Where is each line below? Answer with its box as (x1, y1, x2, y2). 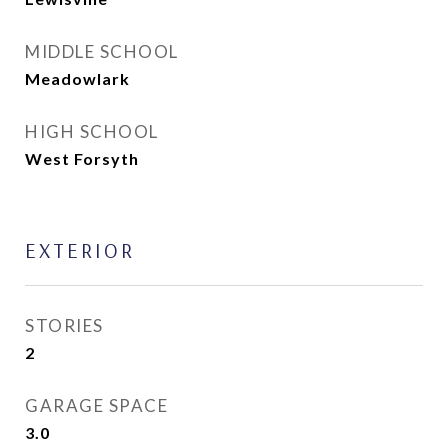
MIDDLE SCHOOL (25, 41, 179, 62)
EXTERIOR (25, 237, 135, 263)
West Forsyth (25, 149, 139, 168)
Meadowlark (25, 69, 130, 88)
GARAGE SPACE (25, 395, 168, 416)
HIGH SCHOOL (25, 121, 159, 142)
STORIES (25, 315, 104, 336)
